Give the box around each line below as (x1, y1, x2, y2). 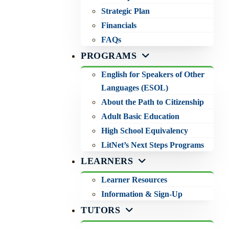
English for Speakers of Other (101, 70, 205, 79)
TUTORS (81, 205, 121, 216)
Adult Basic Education (101, 112, 180, 121)
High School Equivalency (101, 126, 189, 135)
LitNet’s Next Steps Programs (101, 141, 204, 150)
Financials (101, 21, 137, 30)
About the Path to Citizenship (101, 98, 204, 107)
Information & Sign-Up (101, 190, 183, 199)
